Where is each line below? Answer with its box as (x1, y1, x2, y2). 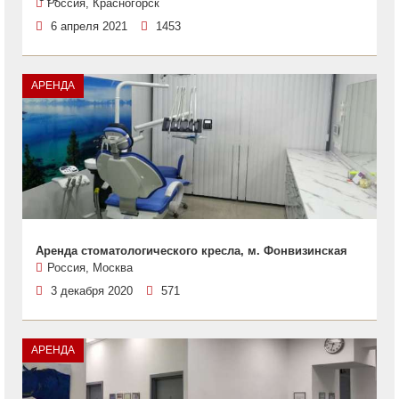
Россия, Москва (47, 261, 133, 274)
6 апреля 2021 (51, 20, 127, 33)
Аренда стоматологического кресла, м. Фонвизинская (36, 244, 347, 257)
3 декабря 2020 (51, 284, 133, 297)
